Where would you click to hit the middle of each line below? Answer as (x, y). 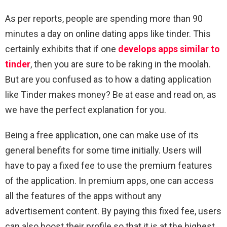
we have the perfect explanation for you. (86, 109)
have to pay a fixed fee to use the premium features (109, 165)
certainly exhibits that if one (62, 49)
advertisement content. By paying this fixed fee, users (113, 211)
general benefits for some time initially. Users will (103, 150)
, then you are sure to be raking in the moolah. (121, 64)
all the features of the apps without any (83, 196)
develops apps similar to (169, 49)
